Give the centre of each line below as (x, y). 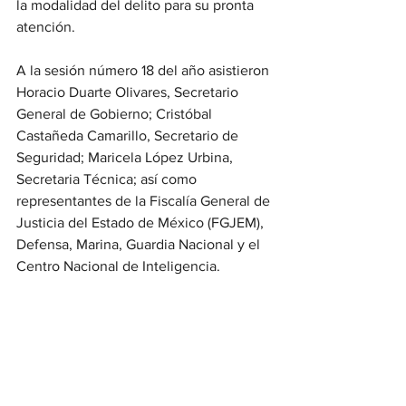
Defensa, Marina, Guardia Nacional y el (140, 244)
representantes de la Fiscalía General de (145, 201)
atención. (46, 27)
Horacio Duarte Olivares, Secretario (129, 92)
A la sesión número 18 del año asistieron (145, 70)
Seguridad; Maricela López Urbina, (126, 157)
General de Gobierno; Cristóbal (116, 114)
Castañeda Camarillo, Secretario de (129, 135)
